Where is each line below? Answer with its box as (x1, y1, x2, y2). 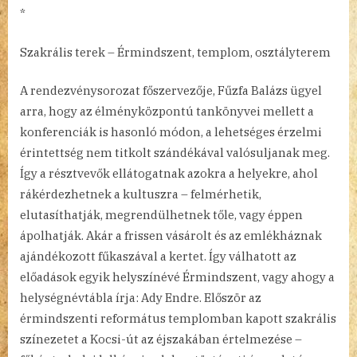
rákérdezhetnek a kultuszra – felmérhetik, (20, 186, 261, 202)
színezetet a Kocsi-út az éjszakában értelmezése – (20, 331, 302, 347)
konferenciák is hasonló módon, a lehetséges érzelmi (20, 124, 322, 140)
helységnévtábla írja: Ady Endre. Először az (20, 290, 261, 306)
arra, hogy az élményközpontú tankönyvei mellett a (20, 104, 314, 120)
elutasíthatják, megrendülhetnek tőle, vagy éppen (20, 207, 303, 223)
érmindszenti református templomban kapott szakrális (20, 311, 336, 327)
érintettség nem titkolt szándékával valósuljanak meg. (20, 145, 330, 161)
